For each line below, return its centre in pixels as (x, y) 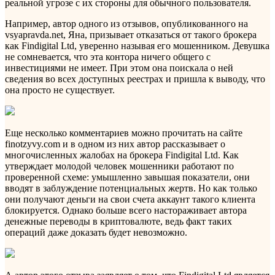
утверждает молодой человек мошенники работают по (119, 166)
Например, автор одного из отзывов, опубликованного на (126, 24)
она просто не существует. (60, 90)
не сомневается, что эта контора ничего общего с (108, 57)
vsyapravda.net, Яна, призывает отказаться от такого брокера (131, 35)
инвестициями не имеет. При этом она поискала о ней (119, 68)
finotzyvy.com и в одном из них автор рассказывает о (115, 144)
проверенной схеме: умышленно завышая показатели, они (127, 177)
